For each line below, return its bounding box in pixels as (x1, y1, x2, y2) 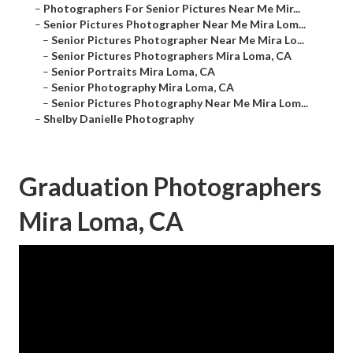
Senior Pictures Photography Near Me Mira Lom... (51, 96, 308, 110)
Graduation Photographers (19, 171, 321, 203)
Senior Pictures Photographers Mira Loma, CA (51, 49, 292, 63)
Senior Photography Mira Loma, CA (51, 80, 234, 95)
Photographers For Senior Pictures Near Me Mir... (43, 2, 300, 16)
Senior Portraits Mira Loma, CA (51, 65, 215, 79)
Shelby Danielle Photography (43, 112, 194, 126)
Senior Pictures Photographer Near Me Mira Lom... (43, 17, 306, 32)
